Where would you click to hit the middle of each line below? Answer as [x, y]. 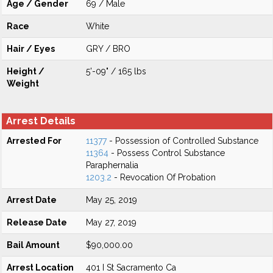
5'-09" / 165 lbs [116, 71]
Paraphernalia [112, 165]
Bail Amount [33, 245]
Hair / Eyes [31, 49]
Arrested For [34, 141]
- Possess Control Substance [167, 153]
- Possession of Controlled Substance [183, 141]
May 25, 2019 [112, 200]
